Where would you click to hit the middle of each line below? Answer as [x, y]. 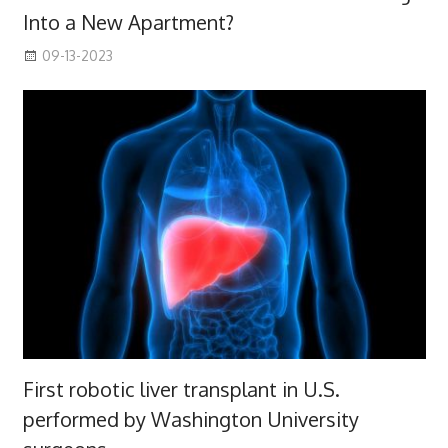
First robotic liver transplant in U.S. [181, 388]
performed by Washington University [190, 418]
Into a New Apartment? [128, 22]
